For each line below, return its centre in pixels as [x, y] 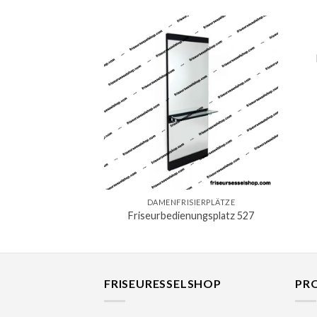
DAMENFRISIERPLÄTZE [191, 202]
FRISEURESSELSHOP [163, 284]
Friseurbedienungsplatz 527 [191, 216]
